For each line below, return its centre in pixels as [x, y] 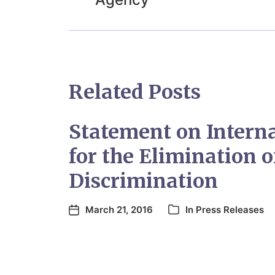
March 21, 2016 [119, 209]
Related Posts [135, 92]
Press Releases [230, 209]
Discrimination [143, 181]
